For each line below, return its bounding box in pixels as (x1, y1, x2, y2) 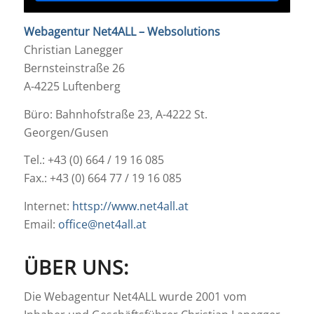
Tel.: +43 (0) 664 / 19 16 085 (23, 152, 164, 168)
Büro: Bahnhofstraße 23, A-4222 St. (23, 106, 207, 122)
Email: (23, 216, 58, 232)
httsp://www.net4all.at (69, 198, 189, 214)
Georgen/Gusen (23, 124, 109, 140)
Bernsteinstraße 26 (23, 60, 125, 76)
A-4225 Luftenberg (23, 78, 121, 95)
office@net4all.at (57, 216, 146, 232)
